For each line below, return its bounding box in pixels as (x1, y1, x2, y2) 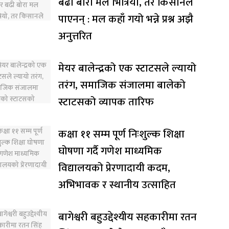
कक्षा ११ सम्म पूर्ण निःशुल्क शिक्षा (58, 125, 185, 143)
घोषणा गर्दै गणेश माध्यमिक (58, 142, 162, 160)
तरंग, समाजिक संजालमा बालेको (58, 76, 186, 94)
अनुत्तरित (58, 27, 92, 45)
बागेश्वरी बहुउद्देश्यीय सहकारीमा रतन (58, 208, 197, 226)
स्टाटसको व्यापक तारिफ (58, 93, 154, 111)
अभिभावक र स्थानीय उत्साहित (58, 175, 176, 194)
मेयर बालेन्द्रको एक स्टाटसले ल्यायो (58, 59, 196, 77)
